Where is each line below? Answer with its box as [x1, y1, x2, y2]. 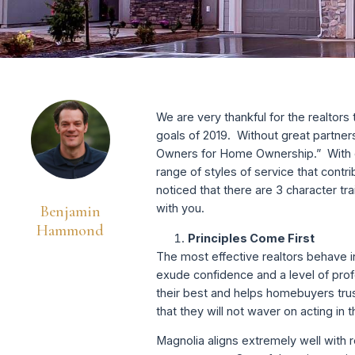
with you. [156, 201, 205, 216]
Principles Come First [188, 231, 315, 245]
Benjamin [40, 202, 101, 222]
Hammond [36, 221, 105, 241]
